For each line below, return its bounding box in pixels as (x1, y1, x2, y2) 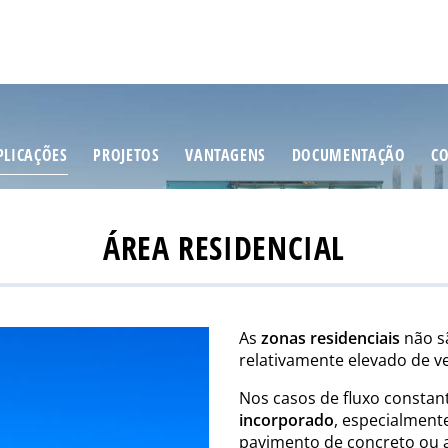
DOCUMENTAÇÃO (291, 143, 406, 166)
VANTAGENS (185, 143, 267, 166)
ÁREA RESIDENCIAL (102, 225, 346, 269)
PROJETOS (93, 143, 160, 166)
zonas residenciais (261, 326, 400, 349)
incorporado (239, 408, 334, 431)
